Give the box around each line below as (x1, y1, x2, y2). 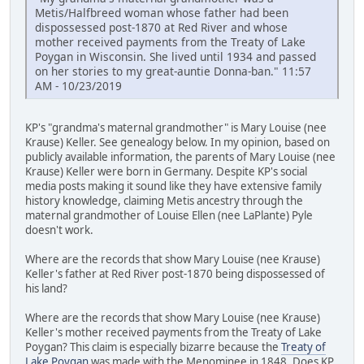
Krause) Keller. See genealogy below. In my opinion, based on (25, 135, 330, 150)
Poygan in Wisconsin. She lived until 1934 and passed (35, 49, 316, 65)
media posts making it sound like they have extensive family (25, 179, 322, 194)
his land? (25, 281, 67, 297)
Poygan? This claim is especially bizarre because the (25, 340, 281, 355)
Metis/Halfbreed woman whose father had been (35, 5, 288, 21)
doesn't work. (25, 223, 93, 238)
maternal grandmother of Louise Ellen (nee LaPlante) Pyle (25, 208, 313, 223)
